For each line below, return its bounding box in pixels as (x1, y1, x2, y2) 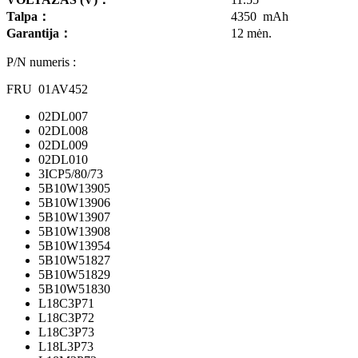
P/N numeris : (6, 55, 76, 70)
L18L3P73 (38, 340, 93, 354)
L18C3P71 (38, 296, 94, 311)
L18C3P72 (38, 311, 94, 325)
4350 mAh (231, 10, 288, 24)
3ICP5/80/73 (38, 167, 103, 181)
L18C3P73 (38, 325, 94, 340)
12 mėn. (231, 26, 272, 41)
